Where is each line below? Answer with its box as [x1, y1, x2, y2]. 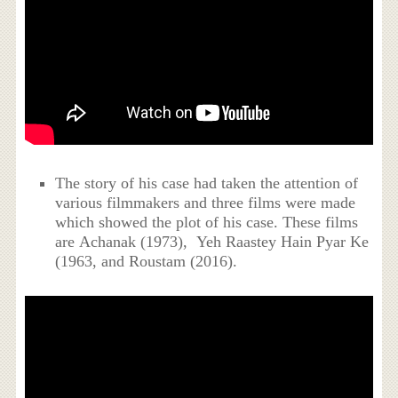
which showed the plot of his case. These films [55, 212, 359, 231]
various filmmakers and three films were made [55, 193, 356, 211]
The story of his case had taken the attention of [55, 173, 359, 192]
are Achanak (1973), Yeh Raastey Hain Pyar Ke [55, 232, 370, 251]
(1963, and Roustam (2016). [55, 251, 238, 270]
